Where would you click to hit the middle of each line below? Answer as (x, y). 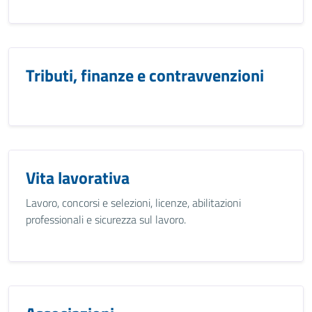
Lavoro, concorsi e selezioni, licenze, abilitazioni (133, 203)
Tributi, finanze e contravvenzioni (145, 75)
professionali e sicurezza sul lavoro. (106, 219)
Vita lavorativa (78, 178)
